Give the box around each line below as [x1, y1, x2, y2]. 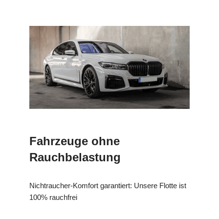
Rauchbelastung [29, 150, 121, 164]
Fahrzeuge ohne [29, 134, 120, 148]
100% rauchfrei [29, 193, 77, 201]
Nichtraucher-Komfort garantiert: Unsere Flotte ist [29, 181, 186, 190]
